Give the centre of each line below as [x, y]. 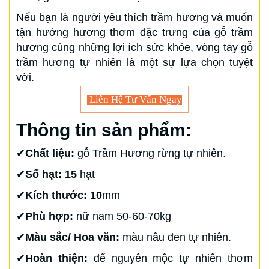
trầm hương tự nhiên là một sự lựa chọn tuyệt [134, 62]
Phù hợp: [51, 216]
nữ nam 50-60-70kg [124, 216]
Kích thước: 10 [64, 195]
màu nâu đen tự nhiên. [175, 237]
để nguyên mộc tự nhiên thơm [170, 258]
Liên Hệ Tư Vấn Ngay [134, 99]
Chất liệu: [50, 153]
